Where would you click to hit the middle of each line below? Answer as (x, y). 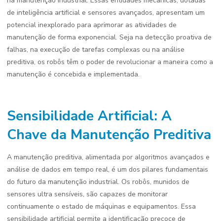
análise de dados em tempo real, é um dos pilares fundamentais (108, 169)
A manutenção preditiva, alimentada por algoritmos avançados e (108, 157)
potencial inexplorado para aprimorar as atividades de (92, 25)
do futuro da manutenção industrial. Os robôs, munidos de (98, 182)
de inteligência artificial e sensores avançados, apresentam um (106, 13)
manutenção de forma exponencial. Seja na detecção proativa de (109, 37)
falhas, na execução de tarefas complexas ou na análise (96, 50)
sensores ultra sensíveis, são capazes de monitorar (87, 194)
